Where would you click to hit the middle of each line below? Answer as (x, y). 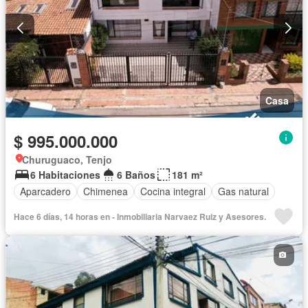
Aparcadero (45, 191)
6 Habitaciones (65, 174)
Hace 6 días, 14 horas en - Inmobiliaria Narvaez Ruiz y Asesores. (140, 216)
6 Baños (136, 174)
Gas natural (243, 191)
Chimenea (106, 191)
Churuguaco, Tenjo (67, 159)
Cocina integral (173, 191)
